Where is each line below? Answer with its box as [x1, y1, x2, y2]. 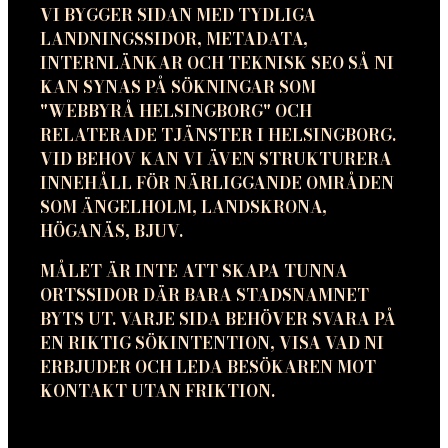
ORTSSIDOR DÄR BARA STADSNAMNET [40, 282, 369, 307]
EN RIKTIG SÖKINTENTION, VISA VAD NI [40, 330, 384, 355]
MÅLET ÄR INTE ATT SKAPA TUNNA [40, 258, 348, 283]
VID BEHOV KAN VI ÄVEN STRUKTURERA [40, 146, 392, 171]
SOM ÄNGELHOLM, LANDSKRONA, [40, 194, 327, 219]
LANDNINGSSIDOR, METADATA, [40, 26, 308, 51]
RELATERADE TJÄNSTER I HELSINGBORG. [40, 122, 396, 147]
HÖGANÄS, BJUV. [40, 218, 183, 243]
